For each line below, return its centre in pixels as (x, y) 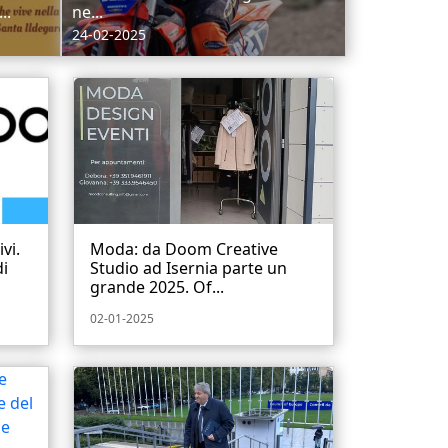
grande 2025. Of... (157, 286)
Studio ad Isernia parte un (188, 267)
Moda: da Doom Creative (184, 248)
